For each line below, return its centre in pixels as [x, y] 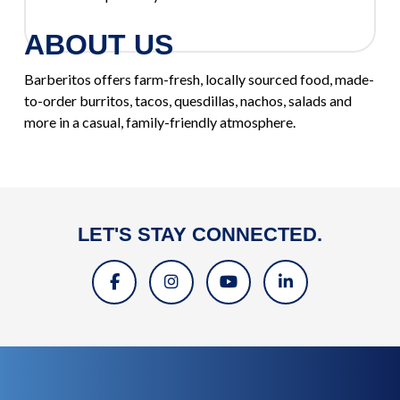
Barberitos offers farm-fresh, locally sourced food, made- [199, 79]
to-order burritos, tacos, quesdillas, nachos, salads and [188, 100]
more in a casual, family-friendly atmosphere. [160, 121]
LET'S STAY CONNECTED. [200, 235]
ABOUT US [99, 44]
